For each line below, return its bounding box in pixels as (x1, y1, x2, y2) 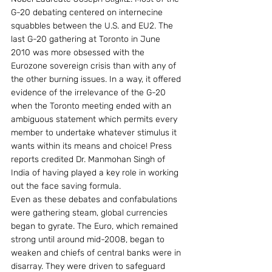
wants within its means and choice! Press (11, 141, 174, 151)
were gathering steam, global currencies (11, 208, 170, 218)
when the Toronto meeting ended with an (11, 101, 174, 111)
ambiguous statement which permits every (11, 114, 180, 124)
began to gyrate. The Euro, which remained (11, 221, 180, 231)
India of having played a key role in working (11, 168, 181, 178)
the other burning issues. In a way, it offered (11, 74, 183, 84)
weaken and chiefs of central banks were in (11, 248, 183, 258)
